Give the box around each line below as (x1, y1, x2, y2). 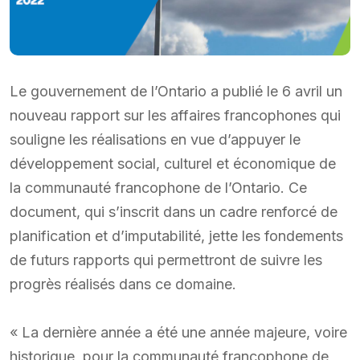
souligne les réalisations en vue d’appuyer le (10, 130, 301, 148)
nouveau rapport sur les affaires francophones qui (10, 106, 341, 124)
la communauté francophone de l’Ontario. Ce (10, 178, 307, 196)
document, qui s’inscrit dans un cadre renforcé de (10, 202, 337, 220)
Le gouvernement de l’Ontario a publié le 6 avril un (10, 82, 342, 100)
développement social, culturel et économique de (10, 154, 336, 172)
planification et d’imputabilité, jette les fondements (10, 227, 343, 244)
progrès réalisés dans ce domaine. (10, 275, 236, 292)
